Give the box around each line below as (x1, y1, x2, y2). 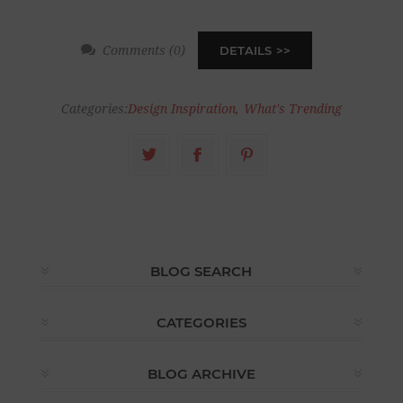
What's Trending (243, 101, 342, 116)
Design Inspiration (127, 101, 236, 116)
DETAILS (219, 42, 273, 58)
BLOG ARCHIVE (147, 364, 255, 382)
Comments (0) (103, 42, 186, 58)
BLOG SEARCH (150, 262, 253, 280)
